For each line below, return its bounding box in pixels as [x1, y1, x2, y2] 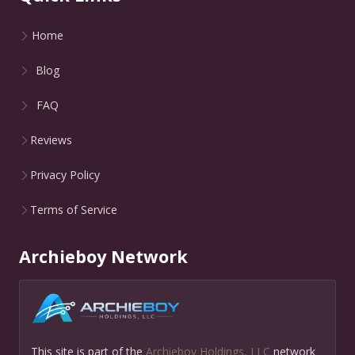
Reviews [30, 132, 72, 148]
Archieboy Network [19, 245, 188, 269]
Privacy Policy [30, 167, 100, 183]
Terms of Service [30, 202, 117, 218]
